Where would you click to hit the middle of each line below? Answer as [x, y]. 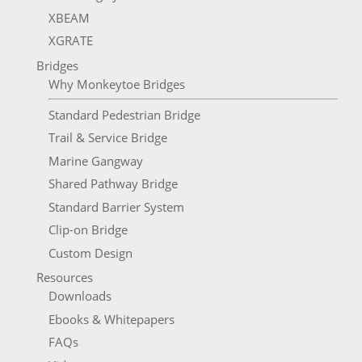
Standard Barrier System [116, 206]
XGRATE [70, 41]
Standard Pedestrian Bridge [124, 114]
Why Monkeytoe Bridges [116, 84]
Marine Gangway [95, 160]
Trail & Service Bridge [107, 138]
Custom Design [90, 253]
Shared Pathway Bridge [113, 184]
